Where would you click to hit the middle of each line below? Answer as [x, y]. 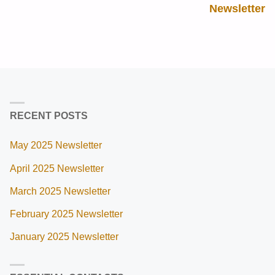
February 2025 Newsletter [67, 213]
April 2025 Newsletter [57, 168]
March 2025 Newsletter [60, 191]
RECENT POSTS [49, 116]
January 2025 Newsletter [64, 236]
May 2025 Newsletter [56, 145]
